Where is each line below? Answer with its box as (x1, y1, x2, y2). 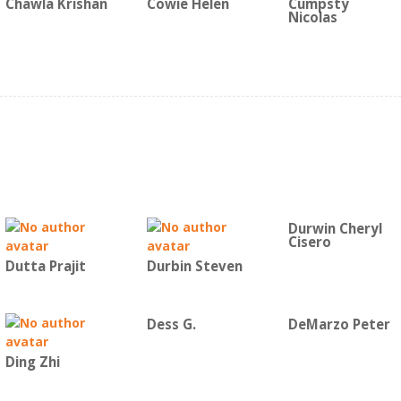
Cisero (288, 233, 331, 252)
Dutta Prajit (5, 257, 86, 276)
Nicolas (288, 8, 337, 27)
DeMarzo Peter (288, 315, 390, 334)
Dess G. (147, 315, 196, 334)
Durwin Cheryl (288, 219, 382, 238)
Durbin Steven (147, 257, 243, 276)
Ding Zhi (5, 353, 60, 371)
